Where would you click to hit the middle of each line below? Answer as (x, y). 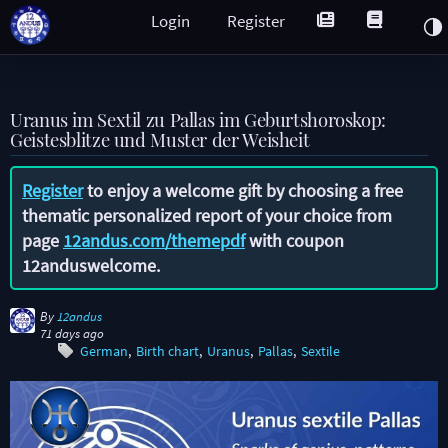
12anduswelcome (89, 265)
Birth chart (167, 351)
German (104, 351)
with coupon (294, 240)
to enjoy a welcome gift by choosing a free (243, 190)
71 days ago (72, 333)
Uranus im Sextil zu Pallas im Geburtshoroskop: (198, 119)
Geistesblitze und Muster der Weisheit (160, 139)
